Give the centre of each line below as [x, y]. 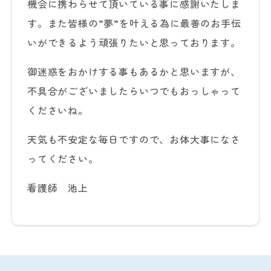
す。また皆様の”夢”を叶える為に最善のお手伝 [134, 23]
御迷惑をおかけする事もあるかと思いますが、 [134, 71]
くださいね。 [58, 110]
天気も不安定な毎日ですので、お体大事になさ [134, 139]
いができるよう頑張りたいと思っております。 [134, 42]
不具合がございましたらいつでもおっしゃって [134, 91]
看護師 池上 [58, 188]
